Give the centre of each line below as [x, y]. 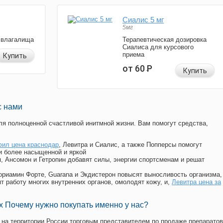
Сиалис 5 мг [143, 20]
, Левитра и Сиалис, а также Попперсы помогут [130, 145]
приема [133, 55]
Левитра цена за [196, 182]
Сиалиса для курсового [158, 47]
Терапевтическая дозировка [165, 40]
